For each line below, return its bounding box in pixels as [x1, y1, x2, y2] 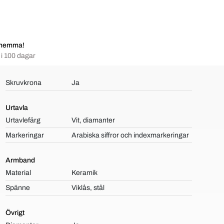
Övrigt [5, 209, 24, 216]
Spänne [5, 184, 30, 191]
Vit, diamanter [71, 116, 115, 124]
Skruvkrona [5, 79, 41, 86]
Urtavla [5, 104, 28, 111]
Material [5, 169, 31, 176]
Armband [5, 156, 35, 164]
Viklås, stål [71, 184, 105, 191]
